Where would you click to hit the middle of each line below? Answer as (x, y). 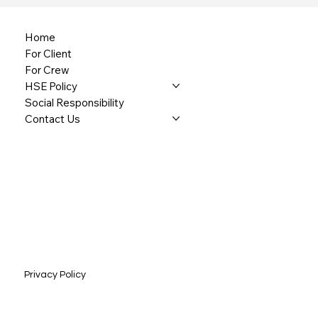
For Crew (47, 70)
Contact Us (52, 119)
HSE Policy (51, 86)
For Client (48, 53)
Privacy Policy (55, 274)
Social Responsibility (74, 102)
